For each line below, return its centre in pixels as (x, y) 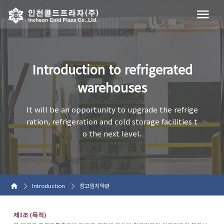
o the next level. (112, 133)
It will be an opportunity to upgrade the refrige (112, 109)
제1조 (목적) (29, 215)
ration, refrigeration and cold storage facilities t (112, 121)
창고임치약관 (95, 185)
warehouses (112, 87)
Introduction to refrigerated (112, 69)
